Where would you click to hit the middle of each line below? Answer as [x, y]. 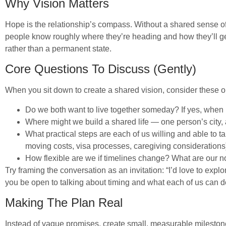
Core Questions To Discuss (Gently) [101, 69]
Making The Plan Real [64, 203]
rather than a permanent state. [58, 48]
